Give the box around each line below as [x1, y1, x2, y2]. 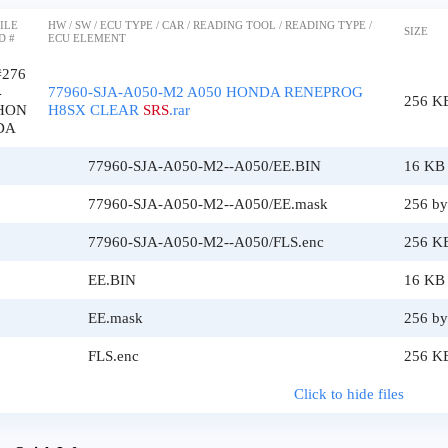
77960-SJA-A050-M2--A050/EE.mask [88, 196, 328, 212]
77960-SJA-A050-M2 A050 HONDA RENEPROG [48, 84, 363, 100]
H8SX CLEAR [48, 102, 143, 118]
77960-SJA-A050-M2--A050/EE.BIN [88, 158, 321, 174]
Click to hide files [294, 386, 404, 402]
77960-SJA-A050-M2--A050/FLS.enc [88, 234, 324, 250]
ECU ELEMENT [48, 32, 126, 44]
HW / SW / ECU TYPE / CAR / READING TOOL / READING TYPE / [48, 19, 372, 31]
